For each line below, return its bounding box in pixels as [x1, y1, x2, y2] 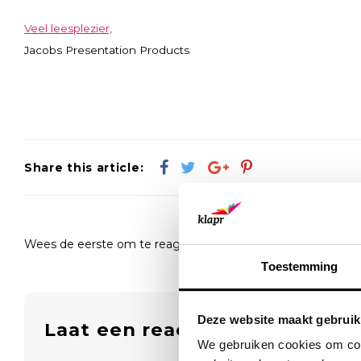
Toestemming [261, 259, 338, 274]
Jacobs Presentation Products [24, 43, 189, 56]
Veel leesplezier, [24, 21, 112, 35]
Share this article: [24, 160, 144, 175]
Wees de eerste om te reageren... [24, 236, 214, 251]
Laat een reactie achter [44, 317, 293, 341]
